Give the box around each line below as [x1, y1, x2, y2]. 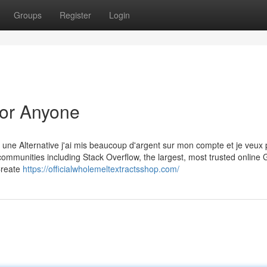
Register [60, 9, 91, 21]
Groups [14, 9, 42, 21]
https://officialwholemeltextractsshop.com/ [23, 163, 179, 175]
